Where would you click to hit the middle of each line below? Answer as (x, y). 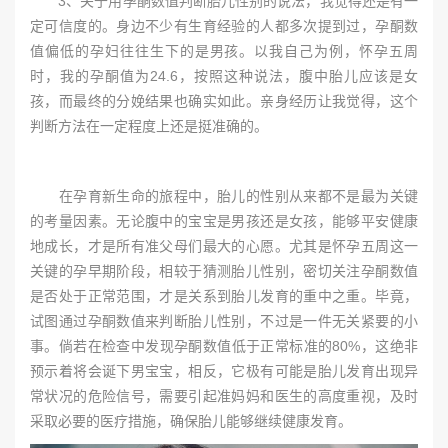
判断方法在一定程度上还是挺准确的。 (149, 126)
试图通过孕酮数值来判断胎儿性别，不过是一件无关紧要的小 (224, 321)
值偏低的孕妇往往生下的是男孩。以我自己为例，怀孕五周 (224, 51)
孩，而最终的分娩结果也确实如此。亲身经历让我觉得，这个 (224, 101)
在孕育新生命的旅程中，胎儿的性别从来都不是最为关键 (224, 196)
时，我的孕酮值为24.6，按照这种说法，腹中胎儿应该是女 (224, 76)
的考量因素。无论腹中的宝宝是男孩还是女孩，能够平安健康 (224, 221)
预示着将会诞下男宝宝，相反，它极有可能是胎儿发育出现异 (224, 371)
